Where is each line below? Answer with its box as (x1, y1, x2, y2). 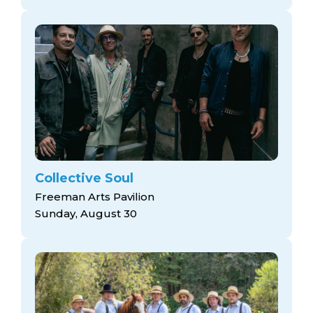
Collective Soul (35, 170, 133, 186)
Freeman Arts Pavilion (35, 190, 154, 203)
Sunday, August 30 (35, 207, 137, 220)
